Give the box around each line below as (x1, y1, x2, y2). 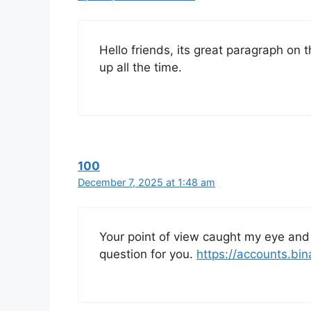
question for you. (99, 247, 196, 262)
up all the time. (99, 60, 182, 75)
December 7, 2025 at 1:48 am (78, 176, 215, 188)
